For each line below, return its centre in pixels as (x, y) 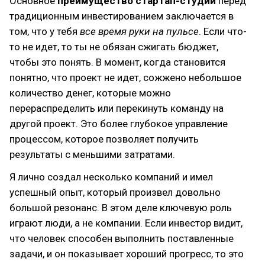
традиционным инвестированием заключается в (122, 16)
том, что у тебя (45, 31)
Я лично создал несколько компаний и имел (111, 177)
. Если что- (223, 31)
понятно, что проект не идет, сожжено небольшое (125, 77)
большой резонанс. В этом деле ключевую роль (121, 208)
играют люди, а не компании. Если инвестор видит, (126, 223)
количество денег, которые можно (90, 93)
